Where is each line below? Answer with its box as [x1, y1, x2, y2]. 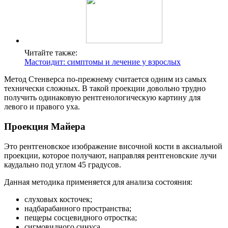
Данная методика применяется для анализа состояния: [4, 177, 192, 186]
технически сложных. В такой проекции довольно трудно [4, 84, 206, 93]
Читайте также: [24, 48, 77, 58]
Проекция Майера [4, 121, 85, 132]
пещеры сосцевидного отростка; [24, 213, 137, 222]
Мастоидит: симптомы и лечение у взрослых [24, 58, 181, 67]
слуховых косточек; [24, 194, 92, 204]
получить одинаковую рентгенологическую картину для [4, 93, 201, 102]
